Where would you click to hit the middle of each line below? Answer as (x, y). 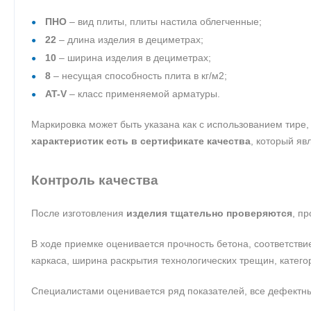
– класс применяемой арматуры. (143, 93)
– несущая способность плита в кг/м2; (139, 75)
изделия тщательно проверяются (209, 213)
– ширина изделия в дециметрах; (134, 57)
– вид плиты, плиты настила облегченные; (164, 21)
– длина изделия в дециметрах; (130, 39)
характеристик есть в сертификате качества (141, 141)
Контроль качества (95, 180)
